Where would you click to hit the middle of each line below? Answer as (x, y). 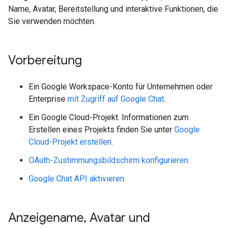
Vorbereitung (45, 60)
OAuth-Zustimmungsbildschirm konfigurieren (108, 160)
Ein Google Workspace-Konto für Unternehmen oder (121, 87)
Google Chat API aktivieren (76, 179)
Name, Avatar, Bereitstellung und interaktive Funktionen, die (113, 9)
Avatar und (118, 218)
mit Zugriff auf (94, 99)
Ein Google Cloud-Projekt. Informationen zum (109, 117)
